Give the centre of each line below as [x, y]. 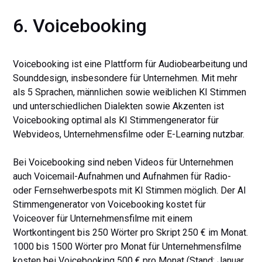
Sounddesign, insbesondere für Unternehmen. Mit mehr [125, 78]
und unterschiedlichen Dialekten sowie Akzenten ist [119, 106]
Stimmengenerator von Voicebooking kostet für [110, 204]
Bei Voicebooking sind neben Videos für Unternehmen [123, 162]
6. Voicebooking [80, 26]
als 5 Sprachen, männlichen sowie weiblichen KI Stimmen [130, 92]
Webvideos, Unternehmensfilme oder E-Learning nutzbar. [129, 134]
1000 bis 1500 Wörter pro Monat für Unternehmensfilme [127, 247]
